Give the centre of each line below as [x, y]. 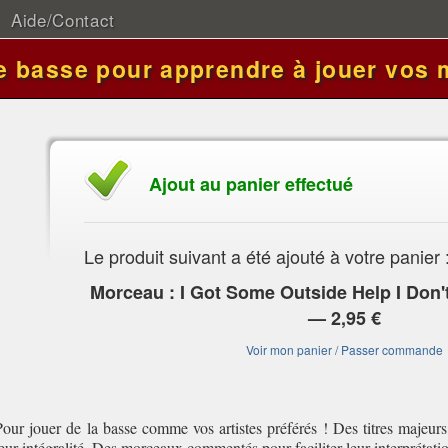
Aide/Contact [63, 19]
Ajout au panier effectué [251, 184]
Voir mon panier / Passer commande [344, 349]
